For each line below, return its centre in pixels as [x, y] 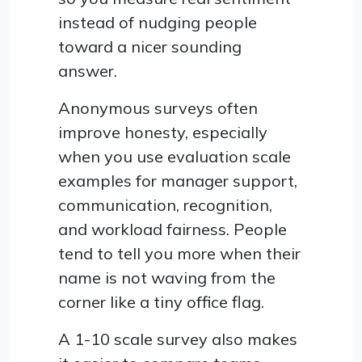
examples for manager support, [178, 180]
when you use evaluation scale [175, 156]
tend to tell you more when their [179, 253]
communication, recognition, [165, 204]
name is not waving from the [167, 277]
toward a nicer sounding [150, 46]
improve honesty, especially [163, 132]
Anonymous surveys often [158, 107]
